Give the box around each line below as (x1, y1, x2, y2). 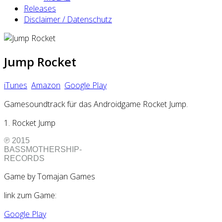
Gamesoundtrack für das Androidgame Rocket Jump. (4, 98, 190, 110)
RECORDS (4, 154, 45, 163)
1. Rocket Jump (4, 117, 55, 128)
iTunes (4, 79, 27, 91)
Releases (24, 2, 56, 14)
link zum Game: (4, 189, 56, 201)
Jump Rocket (4, 53, 76, 70)
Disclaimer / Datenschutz (24, 13, 112, 25)
